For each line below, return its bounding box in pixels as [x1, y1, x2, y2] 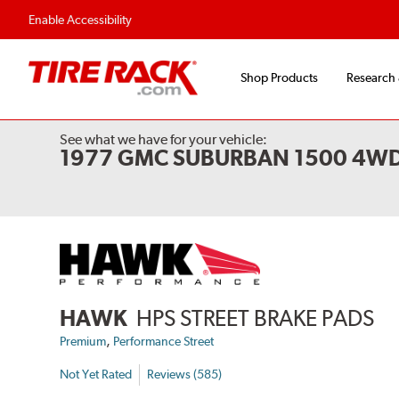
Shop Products [240, 70, 318, 85]
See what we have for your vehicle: [60, 131, 268, 149]
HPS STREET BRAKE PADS [136, 304, 375, 331]
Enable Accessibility [28, 12, 132, 27]
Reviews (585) [147, 367, 223, 382]
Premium [60, 333, 107, 348]
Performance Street [113, 333, 215, 348]
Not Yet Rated [60, 367, 133, 382]
